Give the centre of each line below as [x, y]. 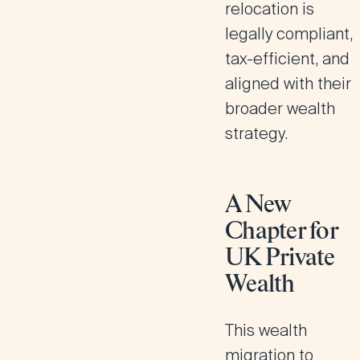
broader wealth [280, 108]
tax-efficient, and [287, 59]
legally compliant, [289, 34]
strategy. [256, 133]
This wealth [266, 330]
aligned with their [288, 84]
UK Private [280, 259]
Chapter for [281, 232]
